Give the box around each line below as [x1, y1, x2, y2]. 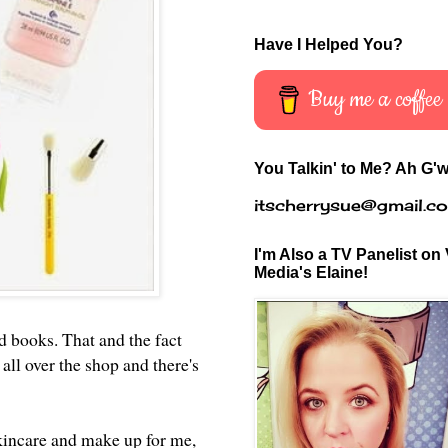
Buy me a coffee [308, 83, 443, 115]
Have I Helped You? [254, 35, 403, 53]
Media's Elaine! [254, 263, 368, 281]
